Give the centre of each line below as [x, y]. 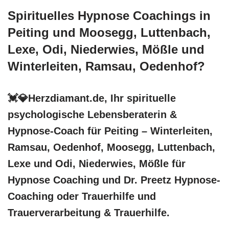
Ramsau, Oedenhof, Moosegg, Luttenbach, [111, 147]
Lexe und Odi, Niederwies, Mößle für [97, 163]
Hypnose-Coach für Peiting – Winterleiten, [110, 131]
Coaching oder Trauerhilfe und [82, 196]
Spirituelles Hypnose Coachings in [109, 15]
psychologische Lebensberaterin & [92, 114]
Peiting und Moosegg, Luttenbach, [109, 32]
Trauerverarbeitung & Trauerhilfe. [89, 212]
